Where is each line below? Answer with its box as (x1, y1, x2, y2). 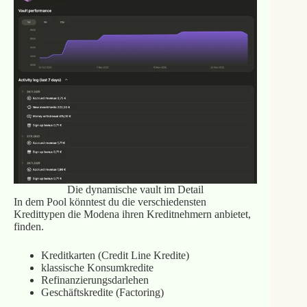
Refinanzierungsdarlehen (40, 274, 149, 286)
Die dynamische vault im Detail (66, 184, 204, 196)
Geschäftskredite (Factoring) (40, 286, 164, 299)
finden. (13, 221, 44, 233)
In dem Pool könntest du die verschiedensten (13, 196, 206, 208)
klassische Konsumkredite (40, 262, 153, 274)
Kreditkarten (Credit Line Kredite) (40, 249, 189, 262)
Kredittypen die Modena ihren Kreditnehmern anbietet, (13, 208, 251, 221)
